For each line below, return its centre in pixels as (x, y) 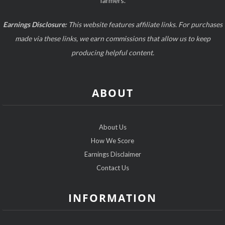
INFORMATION (113, 198)
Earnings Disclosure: (35, 25)
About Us (113, 127)
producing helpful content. (113, 53)
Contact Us (113, 168)
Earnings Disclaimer (113, 154)
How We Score (113, 141)
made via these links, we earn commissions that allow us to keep (113, 39)
